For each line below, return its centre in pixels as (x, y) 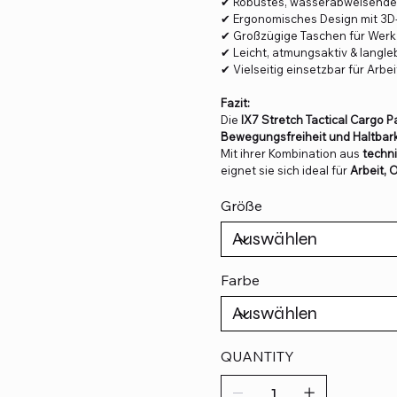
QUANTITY (257, 357)
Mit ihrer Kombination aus (292, 154)
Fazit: (235, 103)
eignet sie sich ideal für (285, 171)
